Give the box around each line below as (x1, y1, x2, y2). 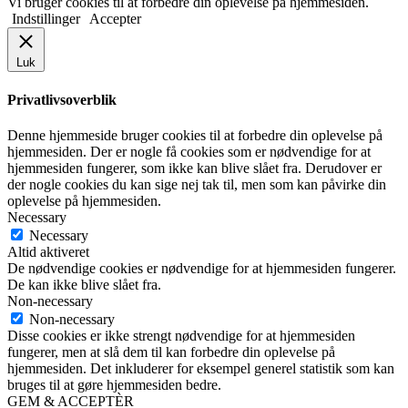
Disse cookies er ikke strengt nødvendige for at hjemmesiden (7, 327, 355, 343)
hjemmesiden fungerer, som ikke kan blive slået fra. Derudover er (7, 159, 382, 176)
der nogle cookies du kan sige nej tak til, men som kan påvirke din (7, 176, 386, 192)
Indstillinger (12, 11, 80, 27)
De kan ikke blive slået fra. (7, 276, 161, 292)
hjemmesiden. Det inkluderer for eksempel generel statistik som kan (7, 360, 394, 376)
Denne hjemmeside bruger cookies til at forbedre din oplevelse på (7, 127, 382, 143)
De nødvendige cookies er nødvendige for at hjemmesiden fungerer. (7, 260, 396, 276)
